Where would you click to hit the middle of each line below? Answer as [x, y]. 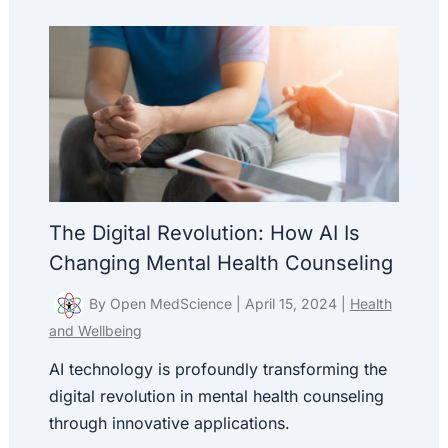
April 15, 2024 [292, 303]
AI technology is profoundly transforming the [217, 368]
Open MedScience [172, 303]
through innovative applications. [169, 422]
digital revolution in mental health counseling [216, 395]
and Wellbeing [95, 330]
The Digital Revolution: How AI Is [204, 232]
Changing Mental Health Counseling [220, 262]
